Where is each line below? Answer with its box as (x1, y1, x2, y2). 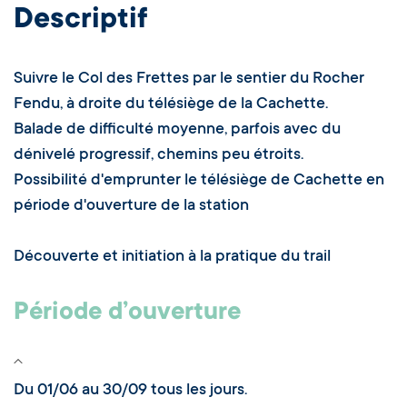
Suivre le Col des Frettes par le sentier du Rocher (14, 70, 364, 89)
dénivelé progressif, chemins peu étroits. (14, 146, 303, 165)
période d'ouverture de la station (14, 197, 249, 216)
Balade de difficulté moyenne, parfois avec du (14, 121, 341, 140)
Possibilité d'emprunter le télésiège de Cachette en (14, 172, 384, 191)
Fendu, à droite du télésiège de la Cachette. (14, 95, 328, 114)
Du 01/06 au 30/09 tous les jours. (14, 382, 247, 401)
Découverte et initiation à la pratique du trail (14, 248, 331, 267)
